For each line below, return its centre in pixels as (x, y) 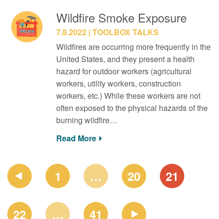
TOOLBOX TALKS (125, 32)
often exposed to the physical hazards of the (132, 108)
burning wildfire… (87, 120)
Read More (76, 138)
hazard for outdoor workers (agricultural (124, 71)
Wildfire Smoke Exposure (121, 17)
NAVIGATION (31, 177)
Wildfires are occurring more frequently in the (133, 46)
